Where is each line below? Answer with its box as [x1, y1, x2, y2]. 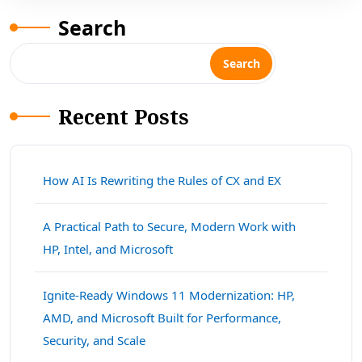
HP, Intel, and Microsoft [43, 241, 176, 258]
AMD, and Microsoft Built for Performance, [43, 309, 281, 326]
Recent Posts [58, 103, 189, 131]
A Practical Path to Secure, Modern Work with [43, 218, 296, 235]
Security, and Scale [43, 332, 149, 349]
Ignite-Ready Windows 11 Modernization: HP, [43, 287, 295, 304]
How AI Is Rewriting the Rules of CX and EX [43, 172, 281, 189]
